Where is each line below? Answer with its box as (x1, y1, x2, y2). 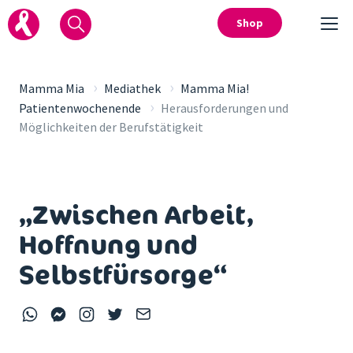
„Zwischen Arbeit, (19, 197, 255, 232)
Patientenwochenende (19, 100, 141, 116)
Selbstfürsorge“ (19, 257, 228, 292)
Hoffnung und (19, 227, 199, 262)
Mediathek (104, 80, 161, 96)
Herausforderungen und (161, 100, 288, 116)
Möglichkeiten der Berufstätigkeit (19, 119, 203, 135)
